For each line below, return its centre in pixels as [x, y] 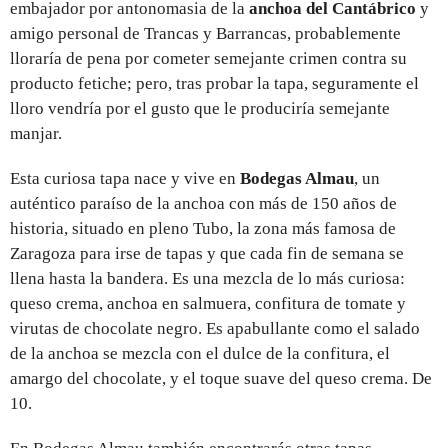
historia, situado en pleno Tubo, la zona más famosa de [203, 228]
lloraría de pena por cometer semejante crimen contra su [208, 58]
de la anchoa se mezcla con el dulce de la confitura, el [200, 353]
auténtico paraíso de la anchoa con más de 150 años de [203, 203]
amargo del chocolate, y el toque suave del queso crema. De [221, 378]
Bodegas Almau [297, 178]
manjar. [36, 133]
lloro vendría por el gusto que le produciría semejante [200, 108]
